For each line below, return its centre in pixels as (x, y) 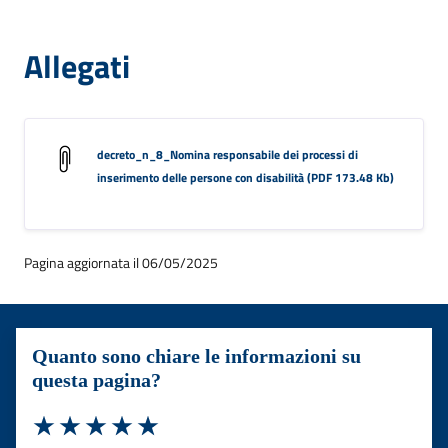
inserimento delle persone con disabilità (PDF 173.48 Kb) (245, 177)
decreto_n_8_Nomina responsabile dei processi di (227, 154)
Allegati (77, 65)
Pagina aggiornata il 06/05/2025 (121, 262)
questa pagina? (96, 379)
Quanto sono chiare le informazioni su (196, 355)
